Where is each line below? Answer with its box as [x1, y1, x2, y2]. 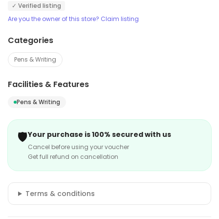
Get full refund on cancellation [28, 153, 118, 161]
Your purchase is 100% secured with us [28, 130, 171, 139]
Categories [8, 35, 53, 46]
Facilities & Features [8, 79, 89, 90]
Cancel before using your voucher [28, 143, 129, 151]
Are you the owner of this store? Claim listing [8, 15, 139, 23]
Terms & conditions [25, 189, 95, 198]
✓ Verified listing [12, 1, 61, 10]
